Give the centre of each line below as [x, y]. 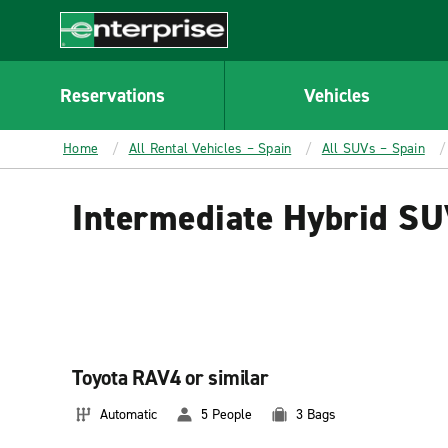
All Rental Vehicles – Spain [210, 148]
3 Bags [316, 414]
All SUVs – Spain [373, 148]
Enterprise [96, 58]
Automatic [128, 414]
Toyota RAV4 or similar [170, 378]
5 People [226, 414]
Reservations [112, 95]
